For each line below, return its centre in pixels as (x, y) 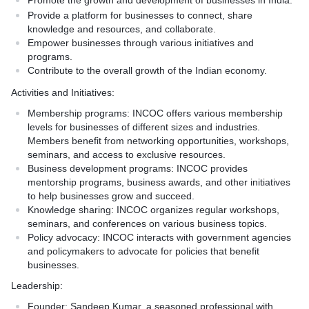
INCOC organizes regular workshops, (197, 210)
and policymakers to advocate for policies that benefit (143, 251)
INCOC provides (211, 168)
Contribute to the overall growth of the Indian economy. (147, 70)
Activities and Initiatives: (63, 92)
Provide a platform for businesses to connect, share (140, 15)
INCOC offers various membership (206, 113)
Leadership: (37, 286)
